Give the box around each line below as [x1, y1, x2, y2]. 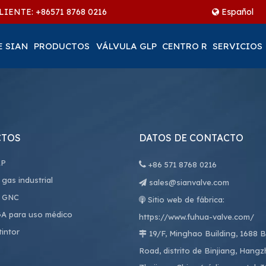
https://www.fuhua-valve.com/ [139, 212, 254, 221]
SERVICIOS [213, 40, 262, 52]
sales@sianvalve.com [149, 178, 229, 187]
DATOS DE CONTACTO [139, 132, 243, 144]
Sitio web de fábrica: [145, 195, 224, 204]
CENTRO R [162, 40, 207, 52]
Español [221, 7, 254, 17]
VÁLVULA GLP [96, 40, 157, 52]
